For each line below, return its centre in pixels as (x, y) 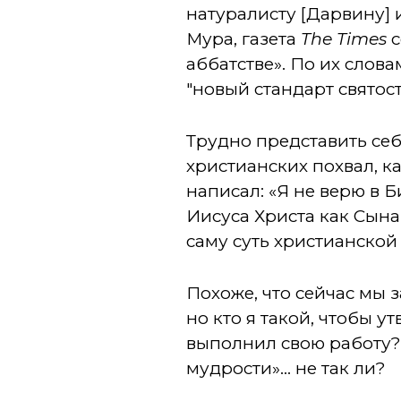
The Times (344, 39)
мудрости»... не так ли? (286, 368)
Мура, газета (244, 39)
